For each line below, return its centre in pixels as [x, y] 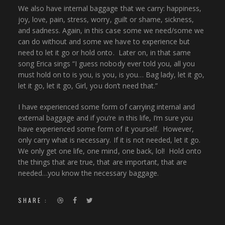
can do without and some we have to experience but [104, 42]
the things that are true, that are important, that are [102, 162]
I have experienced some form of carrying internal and [106, 107]
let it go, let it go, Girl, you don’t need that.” [89, 86]
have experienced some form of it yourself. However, [106, 129]
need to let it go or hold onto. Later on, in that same [104, 53]
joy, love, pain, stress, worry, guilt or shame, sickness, [106, 20]
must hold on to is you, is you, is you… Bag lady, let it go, [111, 75]
